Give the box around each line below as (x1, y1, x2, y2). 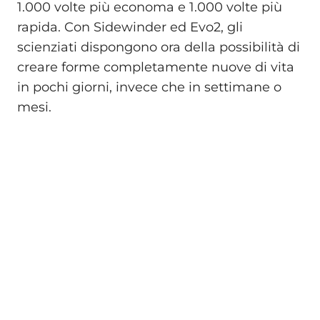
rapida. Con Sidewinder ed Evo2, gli (17, 19, 243, 36)
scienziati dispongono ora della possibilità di (17, 39, 300, 56)
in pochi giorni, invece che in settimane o (17, 79, 281, 96)
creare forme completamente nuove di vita (17, 59, 294, 76)
